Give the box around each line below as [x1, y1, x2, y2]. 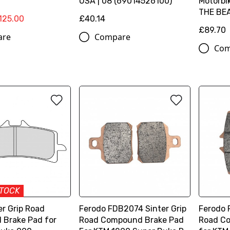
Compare [94, 31, 131, 43]
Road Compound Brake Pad [79, 215, 184, 225]
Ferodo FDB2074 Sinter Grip [79, 204, 187, 214]
